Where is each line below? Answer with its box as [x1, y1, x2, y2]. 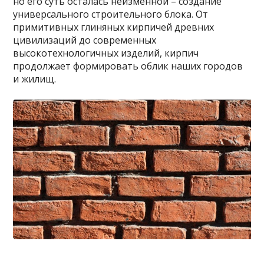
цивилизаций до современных [13, 33, 157, 47]
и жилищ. [13, 72, 57, 85]
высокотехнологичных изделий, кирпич [13, 46, 199, 60]
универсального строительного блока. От [13, 7, 209, 21]
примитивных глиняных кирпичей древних [13, 20, 214, 34]
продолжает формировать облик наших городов [13, 59, 243, 72]
